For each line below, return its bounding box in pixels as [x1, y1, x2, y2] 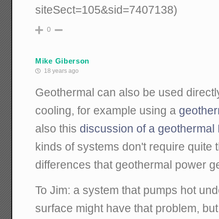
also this [35, 122, 80, 135]
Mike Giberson [35, 56, 90, 65]
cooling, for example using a [35, 104, 179, 117]
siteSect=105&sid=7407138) [35, 3, 178, 17]
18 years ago [43, 67, 79, 75]
